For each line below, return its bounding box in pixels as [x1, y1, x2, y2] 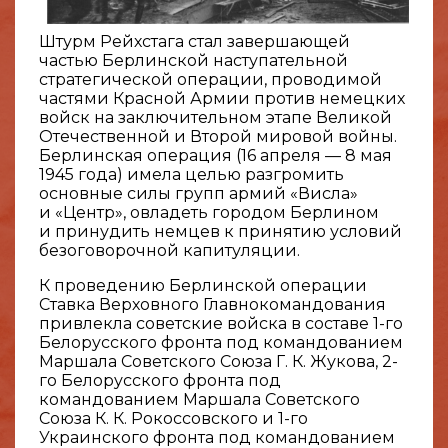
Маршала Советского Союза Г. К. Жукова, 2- [39, 351, 398, 371]
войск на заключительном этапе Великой [39, 107, 392, 127]
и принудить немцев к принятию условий [39, 221, 402, 241]
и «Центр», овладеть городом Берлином [39, 202, 379, 222]
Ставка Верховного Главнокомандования [39, 294, 386, 314]
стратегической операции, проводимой [39, 69, 382, 89]
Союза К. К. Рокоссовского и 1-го [39, 408, 308, 428]
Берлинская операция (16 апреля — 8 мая [39, 145, 392, 165]
